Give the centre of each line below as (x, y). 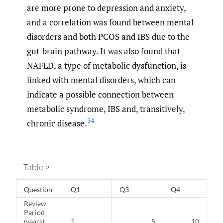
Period (34, 213)
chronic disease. (57, 123)
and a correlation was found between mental (110, 22)
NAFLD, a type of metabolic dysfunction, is (107, 65)
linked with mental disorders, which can (101, 80)
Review (35, 204)
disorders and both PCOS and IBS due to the (108, 36)
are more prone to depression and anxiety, (106, 7)
